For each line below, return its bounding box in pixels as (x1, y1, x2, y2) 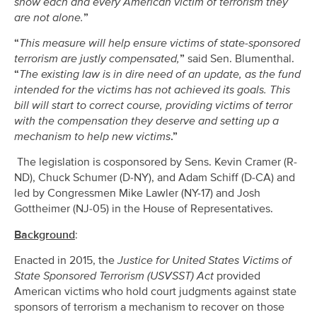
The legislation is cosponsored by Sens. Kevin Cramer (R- (17, 155, 297, 170)
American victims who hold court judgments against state (14, 284, 296, 299)
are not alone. (14, 10, 83, 25)
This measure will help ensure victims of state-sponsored (19, 36, 300, 51)
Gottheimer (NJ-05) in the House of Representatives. (14, 202, 273, 217)
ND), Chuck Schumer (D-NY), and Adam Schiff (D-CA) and (14, 171, 295, 185)
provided (217, 269, 260, 284)
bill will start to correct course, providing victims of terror (14, 98, 292, 113)
